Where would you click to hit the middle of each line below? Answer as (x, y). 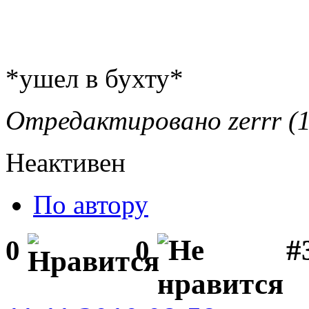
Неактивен (66, 162)
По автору (91, 204)
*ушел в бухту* (94, 78)
